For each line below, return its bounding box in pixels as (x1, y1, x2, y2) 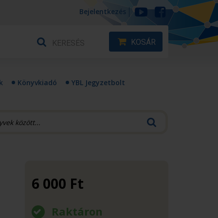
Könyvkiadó (18, 78, 57, 87)
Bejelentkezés (79, 7, 126, 17)
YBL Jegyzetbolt (72, 78, 125, 87)
